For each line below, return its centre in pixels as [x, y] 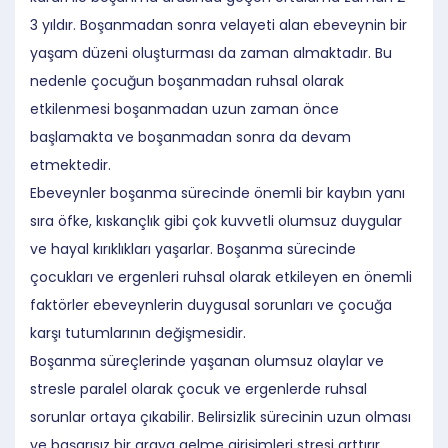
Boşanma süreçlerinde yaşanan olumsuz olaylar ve [207, 360]
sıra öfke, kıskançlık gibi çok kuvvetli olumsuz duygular [216, 220]
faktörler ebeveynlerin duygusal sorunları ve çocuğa [211, 304]
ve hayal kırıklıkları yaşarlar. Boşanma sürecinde [193, 248]
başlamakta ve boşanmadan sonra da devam [190, 136]
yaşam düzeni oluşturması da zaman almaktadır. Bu [211, 52]
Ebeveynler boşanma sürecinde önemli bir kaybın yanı [217, 192]
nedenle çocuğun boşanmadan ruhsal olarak [187, 80]
